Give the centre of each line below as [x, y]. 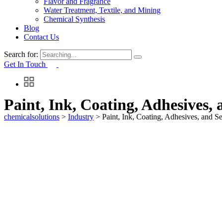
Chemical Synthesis [74, 19]
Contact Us [41, 37]
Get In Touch [26, 64]
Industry [81, 117]
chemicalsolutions [32, 117]
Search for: [22, 54]
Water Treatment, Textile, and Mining [102, 10]
